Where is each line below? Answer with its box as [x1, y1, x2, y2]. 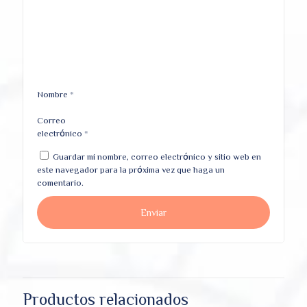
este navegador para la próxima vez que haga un [37, 165, 225, 175]
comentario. [37, 178, 84, 188]
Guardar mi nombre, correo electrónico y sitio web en [53, 152, 261, 162]
